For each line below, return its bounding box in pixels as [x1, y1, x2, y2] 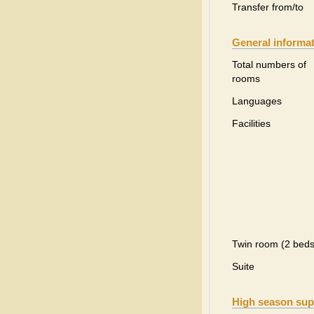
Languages [232, 95, 282, 107]
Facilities [232, 118, 271, 129]
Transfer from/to [232, 1, 303, 13]
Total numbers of [232, 59, 306, 70]
